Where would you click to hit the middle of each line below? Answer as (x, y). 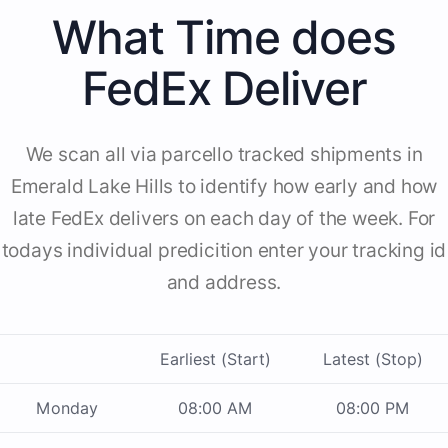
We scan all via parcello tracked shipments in (224, 155)
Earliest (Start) (215, 359)
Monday (67, 408)
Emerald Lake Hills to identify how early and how (224, 187)
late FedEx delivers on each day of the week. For (224, 219)
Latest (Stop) (372, 359)
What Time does (224, 37)
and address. (224, 283)
